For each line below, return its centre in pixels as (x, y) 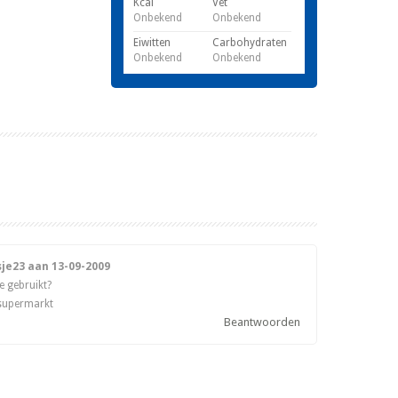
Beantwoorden (262, 322)
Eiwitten (152, 43)
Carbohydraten (250, 43)
